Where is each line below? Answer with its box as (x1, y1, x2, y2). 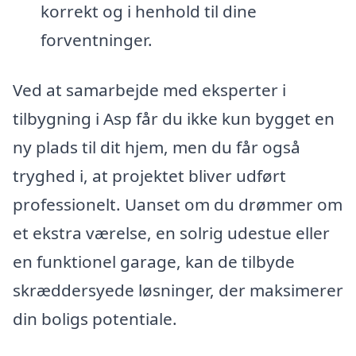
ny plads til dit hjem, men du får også (13, 136, 300, 159)
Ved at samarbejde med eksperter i (13, 79, 286, 102)
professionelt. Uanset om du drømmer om (13, 193, 342, 216)
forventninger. (40, 28, 153, 51)
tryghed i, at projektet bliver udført (13, 164, 286, 188)
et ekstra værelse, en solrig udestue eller (13, 222, 330, 245)
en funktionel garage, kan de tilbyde (13, 250, 295, 273)
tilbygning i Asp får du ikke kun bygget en (13, 107, 335, 130)
